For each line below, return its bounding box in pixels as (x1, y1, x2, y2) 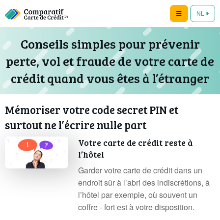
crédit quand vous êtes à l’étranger (11, 69, 209, 86)
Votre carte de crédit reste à (78, 137, 193, 148)
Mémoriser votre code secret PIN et (5, 102, 178, 117)
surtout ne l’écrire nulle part (5, 117, 146, 132)
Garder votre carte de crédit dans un (78, 165, 203, 176)
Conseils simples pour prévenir (20, 35, 200, 52)
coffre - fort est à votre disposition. (78, 201, 195, 213)
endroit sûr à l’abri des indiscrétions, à (78, 177, 210, 188)
